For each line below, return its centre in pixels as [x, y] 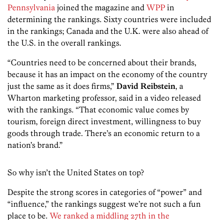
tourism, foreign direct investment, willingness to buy [104, 122]
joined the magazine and [101, 8]
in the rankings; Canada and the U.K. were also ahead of [108, 31]
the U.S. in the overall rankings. [64, 43]
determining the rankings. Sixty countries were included [109, 19]
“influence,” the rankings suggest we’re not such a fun [104, 204]
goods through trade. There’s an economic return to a [104, 133]
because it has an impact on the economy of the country [107, 74]
